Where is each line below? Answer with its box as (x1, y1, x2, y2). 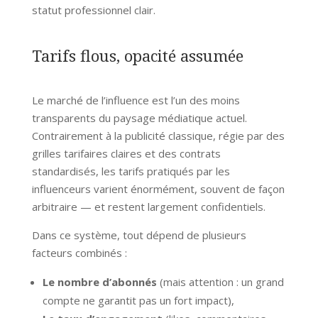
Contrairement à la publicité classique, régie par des (31, 128, 285, 143)
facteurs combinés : (31, 245, 127, 260)
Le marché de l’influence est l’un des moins (31, 92, 240, 107)
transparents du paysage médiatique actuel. (31, 110, 247, 125)
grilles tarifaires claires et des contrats (31, 146, 221, 160)
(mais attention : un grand (156, 274, 284, 289)
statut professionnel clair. (31, 2, 155, 17)
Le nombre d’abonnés (42, 274, 157, 289)
